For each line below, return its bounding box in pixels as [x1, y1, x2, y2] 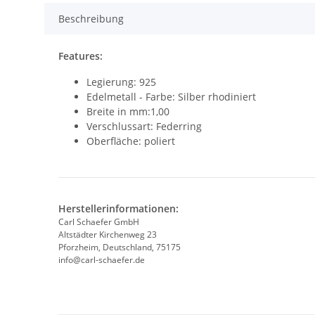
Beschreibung [58, 12, 124, 26]
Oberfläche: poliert [86, 134, 175, 148]
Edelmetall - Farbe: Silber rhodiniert [86, 90, 256, 104]
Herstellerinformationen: [58, 202, 179, 216]
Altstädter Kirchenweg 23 [58, 229, 157, 241]
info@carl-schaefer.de [58, 254, 145, 266]
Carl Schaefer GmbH [58, 216, 139, 229]
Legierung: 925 [86, 75, 156, 89]
